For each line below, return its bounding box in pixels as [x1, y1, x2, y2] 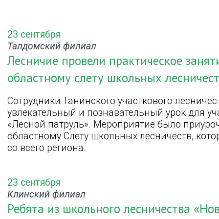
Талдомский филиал [7, 40, 96, 52]
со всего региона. [7, 142, 86, 153]
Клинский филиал [7, 189, 86, 200]
